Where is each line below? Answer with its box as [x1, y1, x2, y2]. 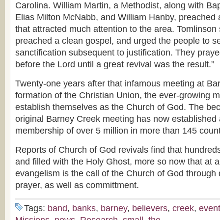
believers [132, 203, 167, 213]
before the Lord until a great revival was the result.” [15, 59, 214, 69]
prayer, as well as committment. [15, 180, 139, 190]
